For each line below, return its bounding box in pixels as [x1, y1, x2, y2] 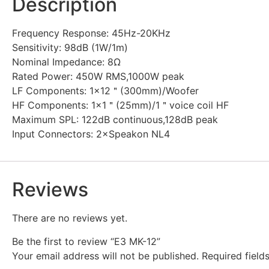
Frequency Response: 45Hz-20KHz [12, 26, 171, 39]
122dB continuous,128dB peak [82, 113, 218, 125]
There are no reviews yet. [12, 212, 127, 225]
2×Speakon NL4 [96, 127, 170, 140]
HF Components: [12, 98, 91, 111]
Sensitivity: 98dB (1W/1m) [12, 41, 128, 53]
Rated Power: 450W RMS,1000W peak [12, 70, 184, 82]
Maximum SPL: [12, 113, 82, 125]
